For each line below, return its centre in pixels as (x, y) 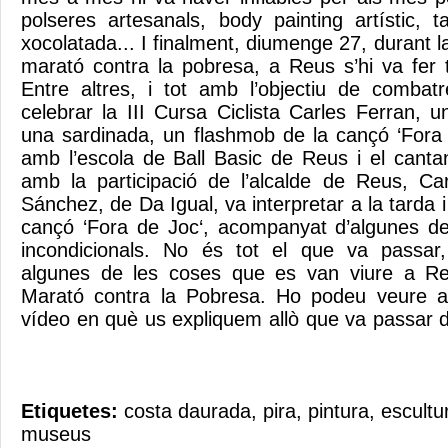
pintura (338, 411)
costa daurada (187, 411)
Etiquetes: (72, 411)
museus (56, 434)
